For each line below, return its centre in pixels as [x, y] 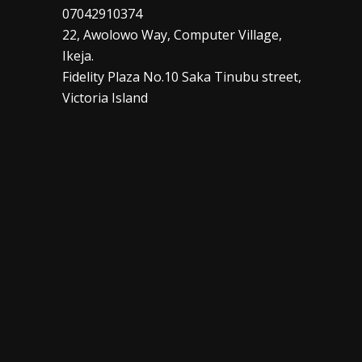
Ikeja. [78, 56]
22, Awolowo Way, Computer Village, [172, 35]
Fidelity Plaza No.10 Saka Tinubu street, [181, 77]
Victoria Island [105, 98]
